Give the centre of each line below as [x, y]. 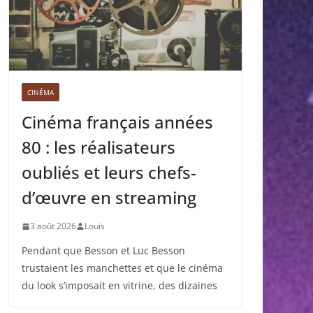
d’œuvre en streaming [109, 198]
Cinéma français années [117, 122]
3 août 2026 [53, 226]
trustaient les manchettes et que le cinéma [122, 268]
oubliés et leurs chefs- [109, 173]
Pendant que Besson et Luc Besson [103, 251]
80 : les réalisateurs [99, 147]
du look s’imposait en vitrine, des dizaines [119, 286]
